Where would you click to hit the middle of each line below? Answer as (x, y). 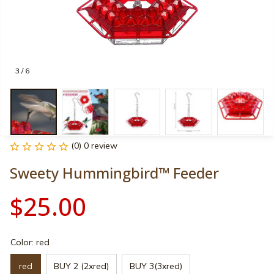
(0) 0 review (94, 146)
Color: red (30, 243)
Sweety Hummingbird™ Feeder (114, 173)
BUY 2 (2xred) (81, 266)
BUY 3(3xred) (156, 266)
